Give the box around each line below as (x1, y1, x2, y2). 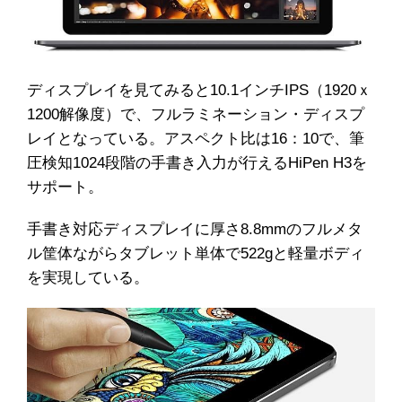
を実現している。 (27, 269, 149, 287)
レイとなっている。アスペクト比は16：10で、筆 (27, 130, 364, 148)
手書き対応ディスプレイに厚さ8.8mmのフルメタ (27, 221, 363, 239)
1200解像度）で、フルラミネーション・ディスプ (27, 106, 364, 124)
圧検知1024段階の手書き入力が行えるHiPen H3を (27, 154, 367, 172)
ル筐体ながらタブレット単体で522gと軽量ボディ (27, 245, 364, 263)
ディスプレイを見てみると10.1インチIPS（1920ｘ (27, 82, 371, 100)
